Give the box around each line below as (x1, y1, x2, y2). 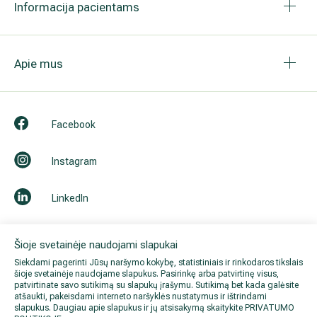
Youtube (52, 229, 89, 241)
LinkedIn (52, 192, 88, 204)
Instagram (52, 155, 97, 167)
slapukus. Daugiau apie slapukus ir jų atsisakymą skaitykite (14, 303, 245, 313)
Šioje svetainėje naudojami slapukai (14, 238, 178, 252)
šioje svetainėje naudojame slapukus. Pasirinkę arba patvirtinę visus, (14, 269, 279, 279)
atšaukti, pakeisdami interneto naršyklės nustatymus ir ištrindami (14, 292, 267, 302)
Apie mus (14, 56, 63, 71)
